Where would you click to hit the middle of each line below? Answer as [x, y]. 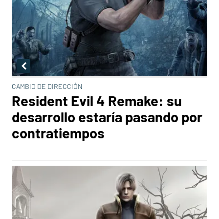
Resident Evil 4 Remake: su [97, 100]
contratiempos [58, 133]
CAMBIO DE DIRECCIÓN [47, 86]
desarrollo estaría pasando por [107, 117]
